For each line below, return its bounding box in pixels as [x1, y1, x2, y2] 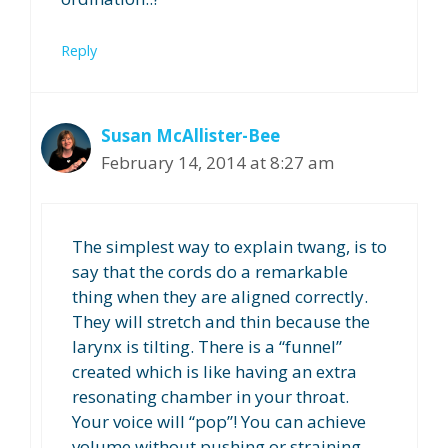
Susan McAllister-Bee [101, 123, 280, 147]
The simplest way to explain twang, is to [72, 235, 387, 259]
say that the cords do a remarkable [72, 260, 348, 284]
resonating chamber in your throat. [72, 385, 349, 409]
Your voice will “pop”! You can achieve [72, 410, 366, 434]
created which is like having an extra [72, 360, 357, 384]
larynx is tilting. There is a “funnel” [72, 335, 342, 359]
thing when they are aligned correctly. [72, 285, 368, 309]
